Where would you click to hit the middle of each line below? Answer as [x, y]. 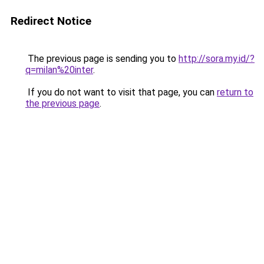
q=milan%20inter [59, 70]
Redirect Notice [51, 21]
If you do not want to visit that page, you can [121, 92]
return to [235, 92]
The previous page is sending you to [102, 59]
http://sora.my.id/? [217, 59]
